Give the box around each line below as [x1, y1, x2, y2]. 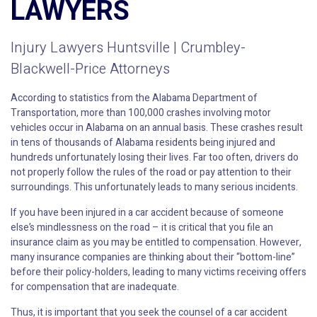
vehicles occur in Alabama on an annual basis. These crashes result [11, 120, 303, 136]
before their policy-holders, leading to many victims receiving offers [11, 265, 306, 280]
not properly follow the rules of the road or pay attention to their [11, 165, 292, 180]
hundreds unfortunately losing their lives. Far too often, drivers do [11, 150, 299, 166]
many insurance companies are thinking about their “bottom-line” [11, 250, 295, 265]
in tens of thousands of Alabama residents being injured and [11, 135, 275, 151]
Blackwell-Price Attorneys [11, 59, 170, 80]
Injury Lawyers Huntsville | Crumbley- [11, 38, 246, 59]
